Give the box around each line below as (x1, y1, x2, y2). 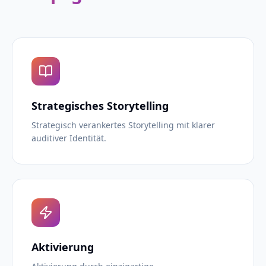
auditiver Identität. (31, 132, 106, 144)
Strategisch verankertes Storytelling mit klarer (31, 119, 215, 131)
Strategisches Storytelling (31, 99, 169, 113)
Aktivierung (31, 240, 94, 254)
